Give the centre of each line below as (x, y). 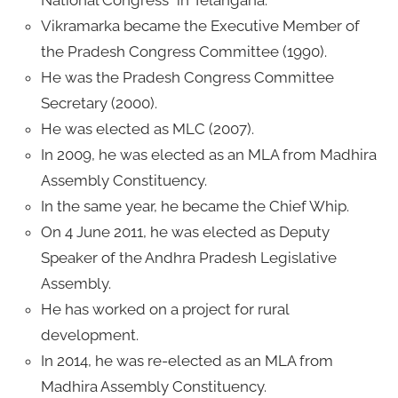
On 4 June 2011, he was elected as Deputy (185, 231)
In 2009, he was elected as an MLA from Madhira (208, 154)
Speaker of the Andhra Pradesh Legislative (188, 257)
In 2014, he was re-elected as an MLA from (187, 360)
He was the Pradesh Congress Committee (187, 77)
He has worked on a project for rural (164, 309)
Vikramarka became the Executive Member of (200, 25)
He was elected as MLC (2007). (147, 128)
